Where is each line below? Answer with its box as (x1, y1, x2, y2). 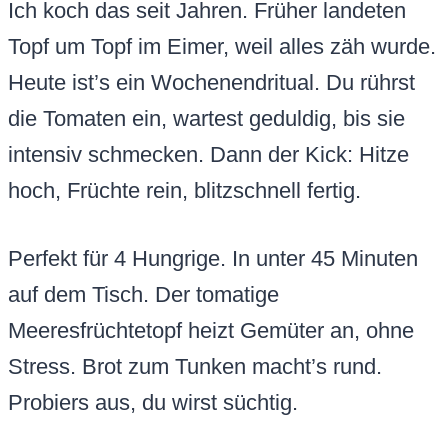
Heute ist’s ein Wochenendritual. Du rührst (8, 70, 415, 96)
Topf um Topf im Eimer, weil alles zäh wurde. (8, 34, 436, 60)
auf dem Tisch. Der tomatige (8, 282, 279, 308)
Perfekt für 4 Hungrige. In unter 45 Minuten (8, 246, 418, 272)
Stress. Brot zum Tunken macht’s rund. (8, 354, 382, 380)
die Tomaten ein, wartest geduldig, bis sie (8, 106, 405, 132)
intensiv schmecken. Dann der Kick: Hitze (8, 142, 409, 168)
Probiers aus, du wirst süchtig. (8, 390, 298, 416)
